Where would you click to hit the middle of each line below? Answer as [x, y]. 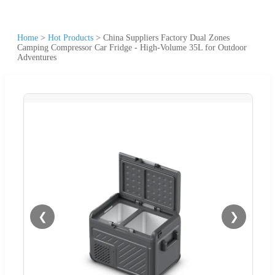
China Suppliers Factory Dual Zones [166, 37]
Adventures [37, 57]
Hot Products [71, 37]
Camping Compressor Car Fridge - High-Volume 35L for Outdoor [132, 47]
